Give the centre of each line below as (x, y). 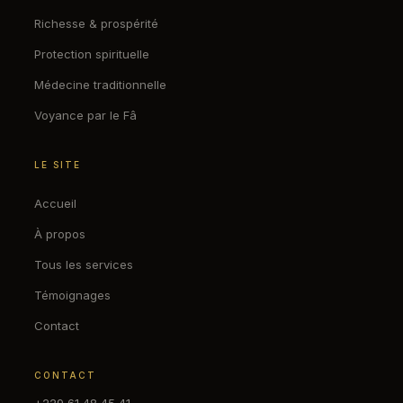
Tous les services (84, 264)
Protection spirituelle (92, 54)
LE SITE (58, 164)
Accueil (55, 203)
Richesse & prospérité (96, 23)
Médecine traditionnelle (100, 84)
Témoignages (72, 295)
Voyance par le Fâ (85, 115)
